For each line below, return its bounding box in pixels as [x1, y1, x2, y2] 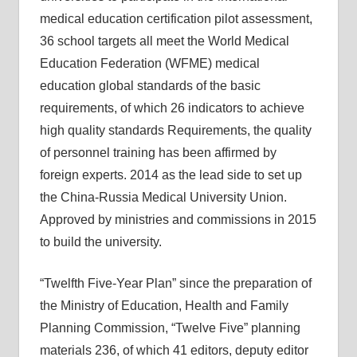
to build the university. [39, 235, 162, 249]
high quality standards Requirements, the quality [39, 124, 312, 137]
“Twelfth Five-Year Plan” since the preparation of [39, 277, 312, 290]
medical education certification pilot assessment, [39, 12, 312, 25]
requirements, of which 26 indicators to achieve [39, 101, 304, 115]
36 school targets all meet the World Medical [39, 34, 289, 48]
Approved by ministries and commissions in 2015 [39, 213, 316, 226]
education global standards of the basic [39, 79, 261, 92]
